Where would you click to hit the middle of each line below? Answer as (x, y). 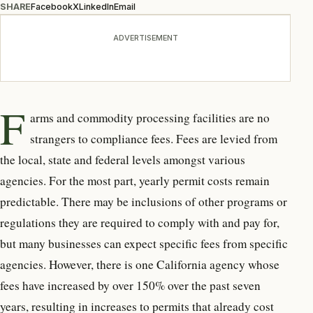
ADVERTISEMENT (145, 37)
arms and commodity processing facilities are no (150, 117)
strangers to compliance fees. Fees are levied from (154, 138)
